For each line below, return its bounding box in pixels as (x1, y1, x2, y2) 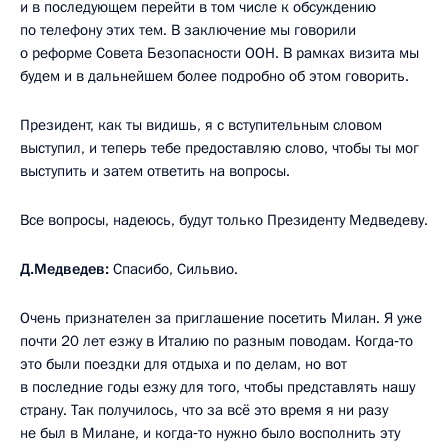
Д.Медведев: (20, 258, 109, 279)
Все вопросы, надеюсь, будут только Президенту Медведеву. (20, 209, 428, 230)
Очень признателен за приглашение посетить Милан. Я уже (20, 307, 422, 328)
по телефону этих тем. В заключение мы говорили (20, 19, 356, 40)
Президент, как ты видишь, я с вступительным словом (20, 114, 382, 135)
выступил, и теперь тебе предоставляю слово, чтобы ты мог (20, 137, 419, 158)
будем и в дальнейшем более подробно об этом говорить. (20, 65, 409, 86)
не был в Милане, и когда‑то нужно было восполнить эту (20, 422, 400, 443)
